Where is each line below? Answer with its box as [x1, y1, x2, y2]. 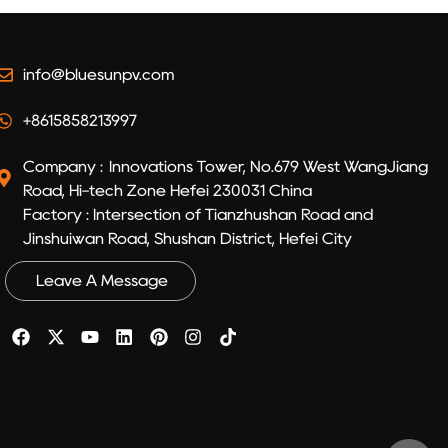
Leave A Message [36, 272, 169, 288]
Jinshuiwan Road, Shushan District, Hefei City [22, 230, 352, 246]
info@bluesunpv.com [22, 66, 174, 82]
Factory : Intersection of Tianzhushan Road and [22, 206, 373, 222]
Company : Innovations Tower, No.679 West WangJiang [22, 158, 428, 174]
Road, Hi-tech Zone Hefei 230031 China [22, 182, 312, 198]
